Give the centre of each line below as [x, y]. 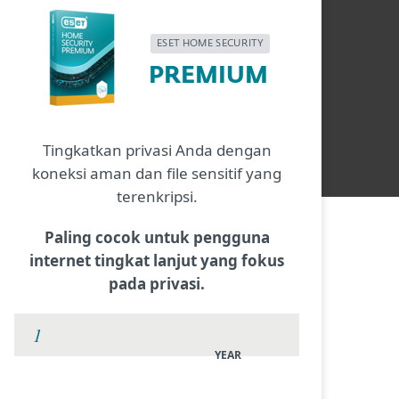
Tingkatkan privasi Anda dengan [157, 150]
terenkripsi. [157, 196]
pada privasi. [157, 284]
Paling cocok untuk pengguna [157, 237]
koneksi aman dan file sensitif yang [157, 173]
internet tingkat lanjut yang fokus [157, 261]
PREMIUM [209, 76]
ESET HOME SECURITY [210, 44]
